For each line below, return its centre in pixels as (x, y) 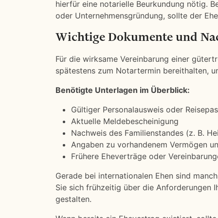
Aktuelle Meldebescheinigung (125, 121)
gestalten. (73, 199)
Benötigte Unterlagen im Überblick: (123, 90)
